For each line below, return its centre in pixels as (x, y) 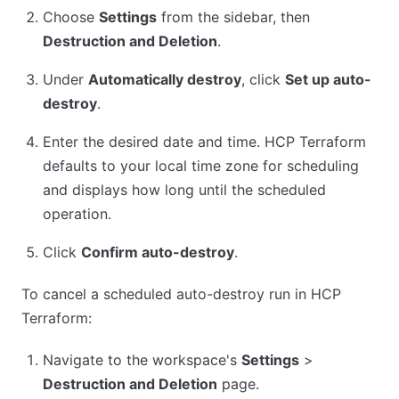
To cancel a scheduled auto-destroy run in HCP (181, 294)
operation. (77, 214)
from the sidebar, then (233, 17)
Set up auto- (328, 79)
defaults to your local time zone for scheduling (201, 166)
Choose (71, 17)
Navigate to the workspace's (142, 360)
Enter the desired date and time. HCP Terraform (204, 142)
